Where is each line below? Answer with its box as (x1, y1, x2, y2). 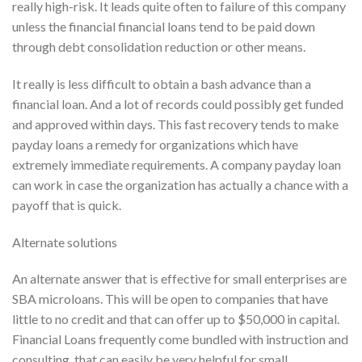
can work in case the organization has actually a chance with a (12, 176, 348, 192)
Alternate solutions (12, 234, 117, 250)
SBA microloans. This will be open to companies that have (12, 291, 328, 307)
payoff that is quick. (12, 196, 121, 213)
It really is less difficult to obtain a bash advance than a (12, 75, 311, 91)
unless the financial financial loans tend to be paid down (12, 18, 315, 34)
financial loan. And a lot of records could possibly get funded (12, 95, 343, 112)
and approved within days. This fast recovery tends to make (12, 116, 339, 132)
